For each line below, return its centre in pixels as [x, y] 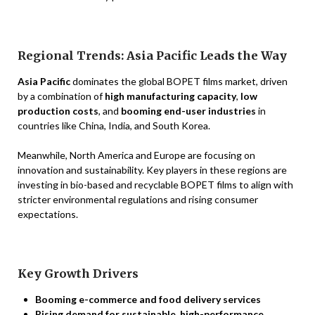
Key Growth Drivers [78, 274]
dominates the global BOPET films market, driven [179, 82]
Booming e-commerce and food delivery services [148, 300]
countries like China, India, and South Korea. [114, 126]
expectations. [48, 214]
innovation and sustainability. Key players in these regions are [152, 170]
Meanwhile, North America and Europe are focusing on [136, 155]
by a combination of [61, 96]
